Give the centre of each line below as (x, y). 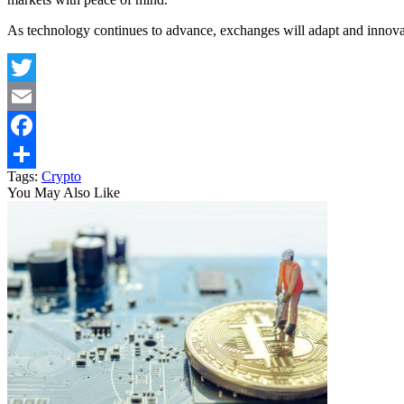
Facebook (35, 154)
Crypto (61, 177)
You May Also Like (64, 193)
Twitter (28, 96)
